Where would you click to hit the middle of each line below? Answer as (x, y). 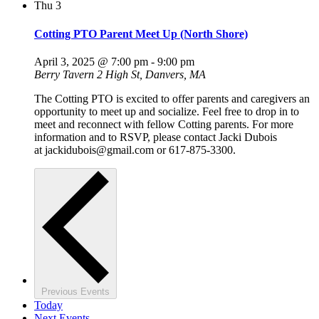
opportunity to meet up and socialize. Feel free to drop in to (167, 111)
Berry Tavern (66, 74)
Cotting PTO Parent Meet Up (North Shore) (141, 33)
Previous (61, 291)
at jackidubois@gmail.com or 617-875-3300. (135, 150)
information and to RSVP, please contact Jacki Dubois (156, 137)
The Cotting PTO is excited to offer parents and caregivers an (172, 98)
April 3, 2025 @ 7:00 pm (91, 61)
